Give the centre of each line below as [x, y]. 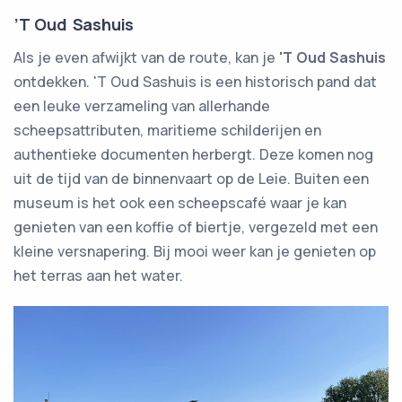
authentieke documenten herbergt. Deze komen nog [193, 154]
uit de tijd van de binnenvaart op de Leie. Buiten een [191, 178]
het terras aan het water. [98, 275]
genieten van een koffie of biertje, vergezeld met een [196, 227]
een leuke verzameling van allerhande [142, 105]
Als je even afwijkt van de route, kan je [146, 57]
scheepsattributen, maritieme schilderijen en [167, 130]
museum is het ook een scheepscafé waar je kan [180, 202]
